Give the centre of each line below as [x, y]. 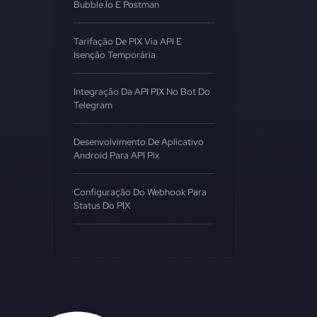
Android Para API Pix [116, 155]
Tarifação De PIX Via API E [128, 41]
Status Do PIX [102, 206]
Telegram [93, 105]
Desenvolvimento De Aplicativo [139, 142]
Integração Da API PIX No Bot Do [142, 92]
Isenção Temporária [115, 55]
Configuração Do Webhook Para [140, 192]
